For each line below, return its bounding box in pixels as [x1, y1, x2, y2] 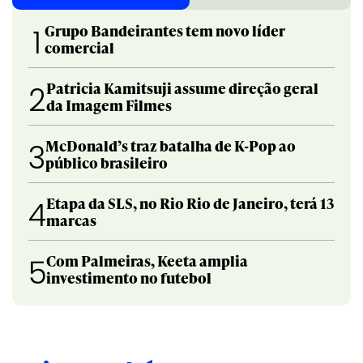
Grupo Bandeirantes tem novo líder [45, 19, 286, 41]
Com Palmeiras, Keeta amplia [46, 250, 248, 271]
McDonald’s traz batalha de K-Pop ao [45, 135, 296, 156]
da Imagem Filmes [46, 94, 172, 115]
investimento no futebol [46, 267, 211, 288]
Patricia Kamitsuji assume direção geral [46, 77, 318, 98]
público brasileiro [45, 152, 168, 173]
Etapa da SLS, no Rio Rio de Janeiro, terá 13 [46, 192, 335, 213]
